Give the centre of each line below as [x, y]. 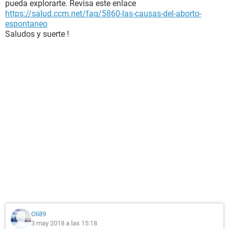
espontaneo [26, 24]
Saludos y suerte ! [37, 34]
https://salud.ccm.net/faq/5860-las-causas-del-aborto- [103, 14]
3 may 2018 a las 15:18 [64, 223]
